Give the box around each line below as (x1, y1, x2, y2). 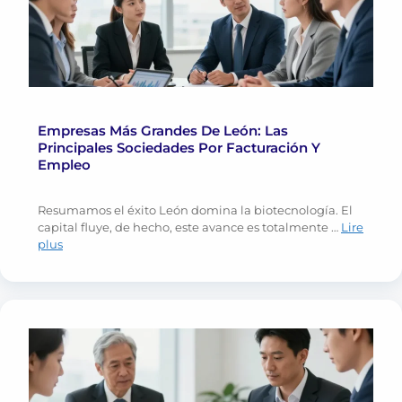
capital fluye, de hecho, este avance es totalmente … (38, 220, 341, 235)
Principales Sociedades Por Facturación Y (38, 139, 320, 157)
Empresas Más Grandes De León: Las (38, 122, 288, 140)
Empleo (38, 156, 91, 174)
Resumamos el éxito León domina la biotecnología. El (38, 203, 353, 218)
